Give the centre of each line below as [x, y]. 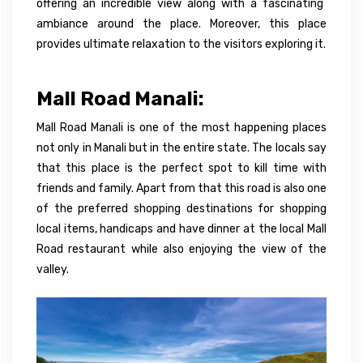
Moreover [234, 23]
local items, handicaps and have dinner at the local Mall [181, 228]
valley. [53, 269]
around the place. [149, 23]
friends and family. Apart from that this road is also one [181, 188]
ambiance [62, 23]
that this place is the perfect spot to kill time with [181, 168]
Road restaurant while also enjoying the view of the [181, 249]
